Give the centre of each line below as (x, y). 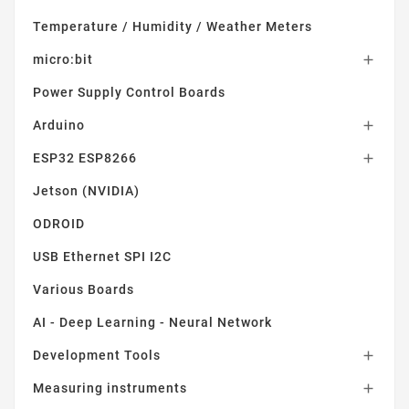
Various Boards (84, 289)
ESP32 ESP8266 (85, 157)
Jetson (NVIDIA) (86, 190)
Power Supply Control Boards (129, 92)
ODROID (59, 223)
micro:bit (63, 59)
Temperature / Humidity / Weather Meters (173, 26)
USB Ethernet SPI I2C (102, 256)
